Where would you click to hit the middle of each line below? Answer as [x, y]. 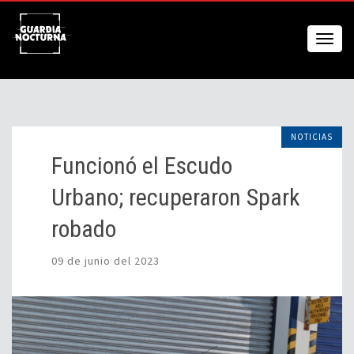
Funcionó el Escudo [142, 166]
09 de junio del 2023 [105, 261]
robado [84, 229]
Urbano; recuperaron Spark [176, 197]
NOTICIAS [312, 137]
